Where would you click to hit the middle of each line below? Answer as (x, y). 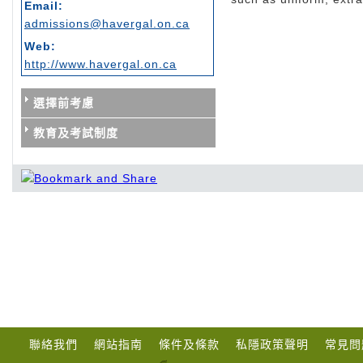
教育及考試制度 (76, 133)
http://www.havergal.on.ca (100, 64)
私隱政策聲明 (272, 345)
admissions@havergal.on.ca (107, 23)
